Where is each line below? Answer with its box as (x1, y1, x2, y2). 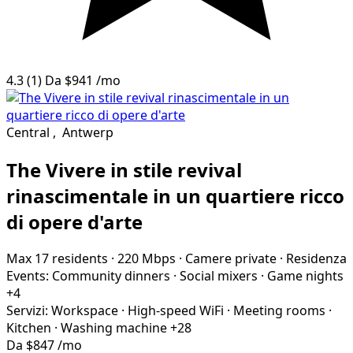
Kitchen (6, 319, 51, 337)
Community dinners (52, 267, 170, 285)
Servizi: (6, 302, 48, 320)
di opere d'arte (6, 208, 143, 235)
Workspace (51, 302, 118, 320)
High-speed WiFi (128, 302, 224, 320)
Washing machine (61, 319, 167, 337)
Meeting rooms (233, 302, 325, 320)
